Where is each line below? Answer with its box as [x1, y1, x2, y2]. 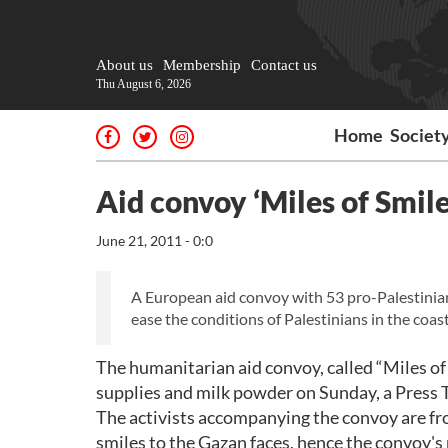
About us [96, 57, 153, 73]
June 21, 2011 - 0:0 [96, 232, 213, 249]
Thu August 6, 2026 [96, 77, 191, 91]
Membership [163, 57, 241, 73]
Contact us [251, 57, 317, 73]
